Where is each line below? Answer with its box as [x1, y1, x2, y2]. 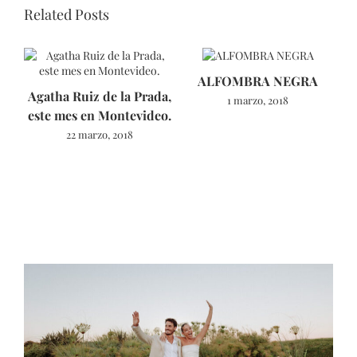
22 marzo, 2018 [65, 127, 133, 141]
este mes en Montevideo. [27, 106, 171, 124]
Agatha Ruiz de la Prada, [27, 87, 171, 104]
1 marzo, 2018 [227, 92, 288, 107]
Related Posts [24, 4, 109, 24]
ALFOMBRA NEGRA [198, 72, 318, 89]
